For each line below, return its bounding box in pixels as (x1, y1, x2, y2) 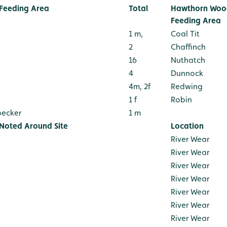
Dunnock (171, 68, 203, 79)
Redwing (171, 82, 203, 92)
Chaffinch (171, 42, 206, 52)
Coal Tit (171, 29, 200, 39)
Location (171, 121, 204, 131)
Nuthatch (171, 55, 205, 65)
